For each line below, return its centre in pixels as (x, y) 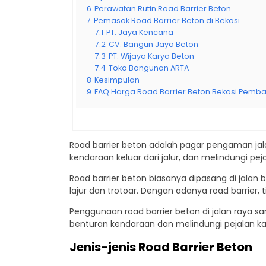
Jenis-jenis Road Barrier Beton (161, 247)
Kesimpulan (117, 80)
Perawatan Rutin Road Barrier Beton (163, 9)
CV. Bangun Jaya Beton (153, 44)
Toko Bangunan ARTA (149, 68)
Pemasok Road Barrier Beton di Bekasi (167, 20)
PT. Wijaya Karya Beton (151, 56)
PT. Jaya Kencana (140, 32)
